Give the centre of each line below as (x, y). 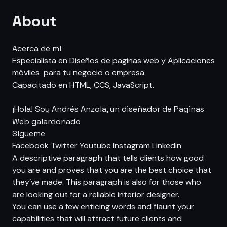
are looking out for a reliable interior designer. (96, 194)
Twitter (64, 146)
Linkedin (167, 146)
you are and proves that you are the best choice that (112, 170)
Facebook (30, 146)
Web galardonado (46, 121)
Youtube (95, 146)
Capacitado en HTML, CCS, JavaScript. (83, 85)
